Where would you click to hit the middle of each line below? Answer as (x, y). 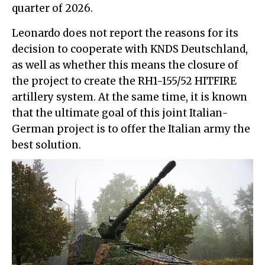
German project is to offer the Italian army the (131, 129)
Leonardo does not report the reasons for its (125, 33)
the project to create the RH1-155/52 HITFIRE (124, 81)
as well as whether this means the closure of (125, 65)
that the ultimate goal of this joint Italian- (120, 113)
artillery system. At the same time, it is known (130, 97)
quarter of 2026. (52, 8)
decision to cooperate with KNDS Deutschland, (130, 49)
